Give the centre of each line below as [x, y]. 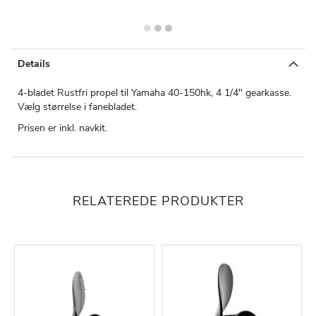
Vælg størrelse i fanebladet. [77, 107]
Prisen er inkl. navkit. [62, 128]
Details [34, 63]
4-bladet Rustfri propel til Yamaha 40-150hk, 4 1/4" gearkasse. [154, 92]
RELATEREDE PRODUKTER [158, 201]
